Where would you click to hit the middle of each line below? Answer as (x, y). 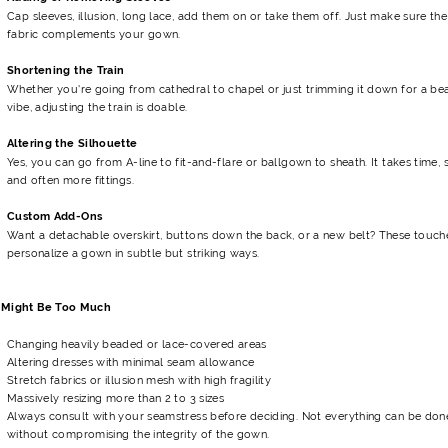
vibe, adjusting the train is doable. (97, 106)
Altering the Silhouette (72, 143)
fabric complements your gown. (94, 33)
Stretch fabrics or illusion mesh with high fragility (139, 379)
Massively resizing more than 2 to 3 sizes (116, 397)
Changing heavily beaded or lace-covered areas (137, 343)
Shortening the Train (66, 70)
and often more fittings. (70, 179)
